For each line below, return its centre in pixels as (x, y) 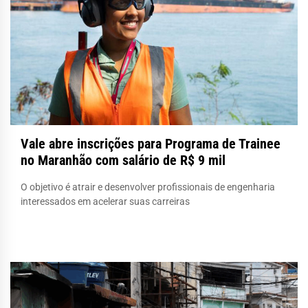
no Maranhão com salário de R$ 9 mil (123, 160)
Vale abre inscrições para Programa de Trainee (151, 143)
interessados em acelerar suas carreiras (105, 201)
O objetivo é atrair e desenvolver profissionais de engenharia (148, 187)
